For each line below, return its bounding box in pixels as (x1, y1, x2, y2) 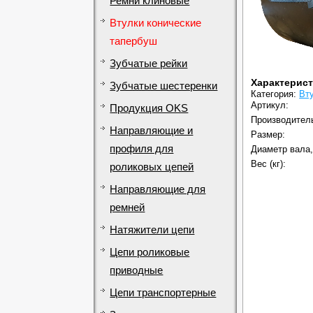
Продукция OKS (110, 102, 189, 114)
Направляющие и (110, 124, 194, 136)
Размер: (251, 129, 286, 140)
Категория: (251, 89, 300, 100)
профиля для (110, 143, 174, 154)
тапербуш (110, 35, 158, 47)
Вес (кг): (251, 159, 286, 170)
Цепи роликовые (110, 246, 190, 258)
